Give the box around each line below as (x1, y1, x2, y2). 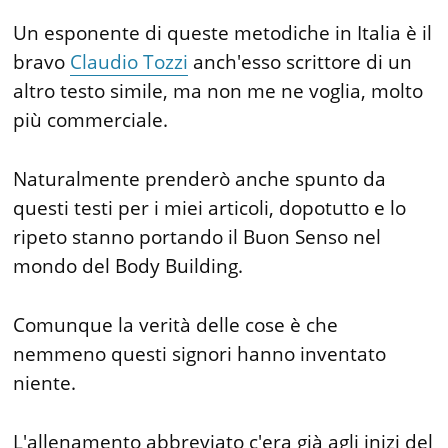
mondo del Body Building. (13, 253, 244, 279)
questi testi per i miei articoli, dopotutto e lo (13, 195, 407, 221)
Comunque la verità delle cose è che (13, 312, 339, 338)
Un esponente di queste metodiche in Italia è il (13, 20, 433, 46)
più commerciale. (13, 107, 169, 133)
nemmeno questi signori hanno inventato (13, 341, 387, 367)
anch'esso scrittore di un (188, 49, 413, 75)
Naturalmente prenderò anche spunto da (13, 166, 387, 192)
